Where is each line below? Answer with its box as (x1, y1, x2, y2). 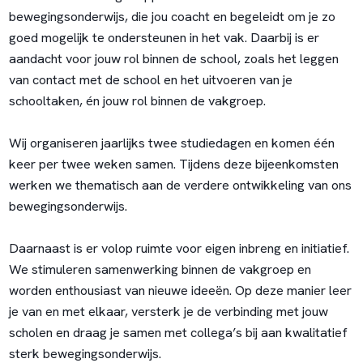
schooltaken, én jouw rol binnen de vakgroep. (8, 92, 266, 110)
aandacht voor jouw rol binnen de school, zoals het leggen (8, 50, 339, 68)
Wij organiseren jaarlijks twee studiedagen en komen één (8, 135, 335, 152)
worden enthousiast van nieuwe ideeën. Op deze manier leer (8, 282, 352, 300)
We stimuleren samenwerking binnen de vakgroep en (8, 261, 311, 279)
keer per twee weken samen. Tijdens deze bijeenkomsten (8, 156, 339, 173)
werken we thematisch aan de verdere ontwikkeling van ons (8, 177, 352, 194)
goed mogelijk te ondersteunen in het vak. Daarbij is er (8, 29, 319, 47)
